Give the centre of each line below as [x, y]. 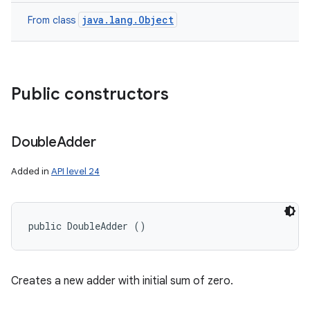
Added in [31, 171]
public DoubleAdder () [87, 226]
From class [53, 20]
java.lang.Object [128, 20]
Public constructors [90, 94]
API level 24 [75, 171]
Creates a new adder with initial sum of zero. [122, 281]
